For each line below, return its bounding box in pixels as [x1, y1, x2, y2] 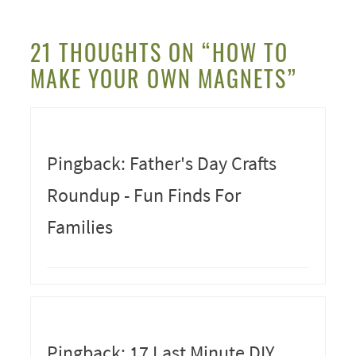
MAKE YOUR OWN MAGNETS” [29, 61, 297, 95]
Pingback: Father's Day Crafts [46, 150, 277, 176]
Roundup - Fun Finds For [46, 182, 241, 207]
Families [46, 214, 113, 239]
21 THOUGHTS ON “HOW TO [29, 35, 288, 68]
